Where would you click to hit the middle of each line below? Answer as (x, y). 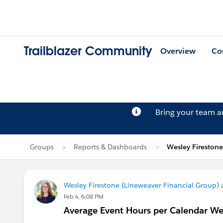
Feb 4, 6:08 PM (84, 196)
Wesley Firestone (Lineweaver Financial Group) (141, 185)
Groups (42, 147)
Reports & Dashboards (110, 147)
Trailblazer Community (88, 51)
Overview (178, 51)
